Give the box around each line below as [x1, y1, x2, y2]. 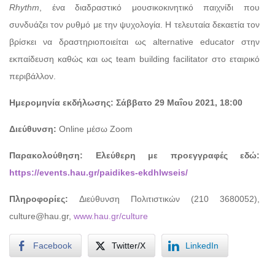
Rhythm [9, 2, 39, 12]
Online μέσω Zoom [59, 123, 133, 134]
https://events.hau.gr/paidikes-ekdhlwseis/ [9, 167, 188, 177]
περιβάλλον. [9, 71, 56, 81]
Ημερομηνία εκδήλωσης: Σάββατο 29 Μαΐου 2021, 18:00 [9, 97, 242, 107]
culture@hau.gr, [9, 211, 74, 221]
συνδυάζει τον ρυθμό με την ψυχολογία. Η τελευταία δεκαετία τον [9, 19, 260, 29]
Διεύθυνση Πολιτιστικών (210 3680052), [79, 193, 260, 204]
